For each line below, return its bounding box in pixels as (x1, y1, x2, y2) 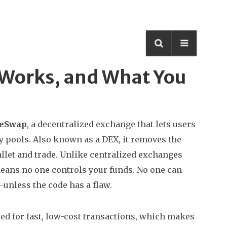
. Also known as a (29, 134, 102, 144)
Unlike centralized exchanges (58, 149, 182, 160)
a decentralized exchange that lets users (31, 119, 196, 129)
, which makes (135, 211, 195, 221)
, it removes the (119, 134, 181, 144)
